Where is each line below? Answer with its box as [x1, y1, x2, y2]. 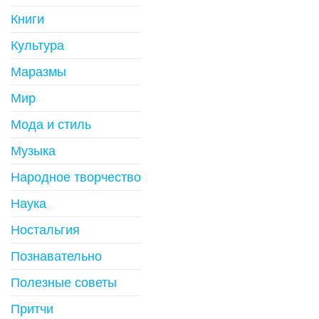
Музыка [11, 143, 56, 158]
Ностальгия [11, 222, 80, 237]
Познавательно [11, 249, 102, 263]
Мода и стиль [11, 117, 91, 132]
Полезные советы [11, 275, 117, 290]
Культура [11, 38, 64, 53]
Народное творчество [11, 169, 141, 184]
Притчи [11, 301, 53, 316]
